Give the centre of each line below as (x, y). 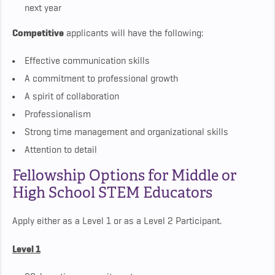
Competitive (38, 33)
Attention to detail (61, 150)
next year (43, 8)
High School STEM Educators (112, 193)
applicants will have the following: (134, 33)
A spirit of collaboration (72, 97)
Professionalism (58, 114)
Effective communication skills (87, 61)
